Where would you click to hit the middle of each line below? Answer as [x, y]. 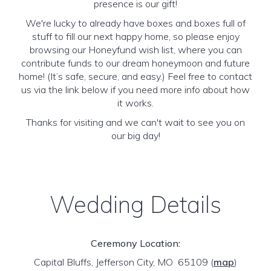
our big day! [135, 135]
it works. [135, 103]
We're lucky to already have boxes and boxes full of [135, 23]
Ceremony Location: [135, 243]
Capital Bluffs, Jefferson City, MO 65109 [122, 262]
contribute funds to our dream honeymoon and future [135, 63]
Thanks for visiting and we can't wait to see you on [135, 122]
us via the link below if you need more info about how [135, 90]
